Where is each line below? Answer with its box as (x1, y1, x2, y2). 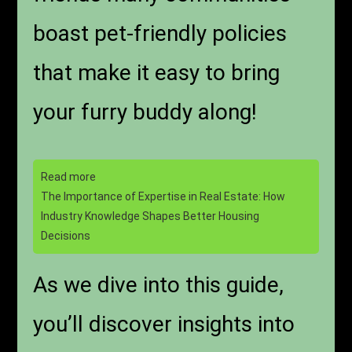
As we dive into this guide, (33, 272, 284, 299)
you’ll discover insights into (33, 311, 295, 338)
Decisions (41, 229, 91, 243)
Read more (41, 170, 97, 184)
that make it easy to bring (33, 60, 280, 86)
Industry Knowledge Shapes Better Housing (41, 210, 260, 223)
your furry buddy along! (33, 99, 258, 126)
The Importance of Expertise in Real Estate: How (41, 190, 286, 203)
